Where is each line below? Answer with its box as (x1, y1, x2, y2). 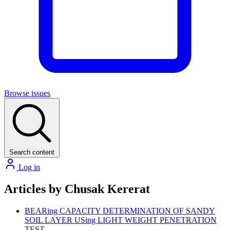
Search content (9, 148, 54, 156)
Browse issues (4, 89, 50, 98)
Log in (16, 163, 40, 171)
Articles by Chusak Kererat (4, 182, 150, 196)
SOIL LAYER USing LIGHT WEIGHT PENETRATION (25, 215, 217, 224)
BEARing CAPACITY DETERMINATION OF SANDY (25, 206, 215, 215)
